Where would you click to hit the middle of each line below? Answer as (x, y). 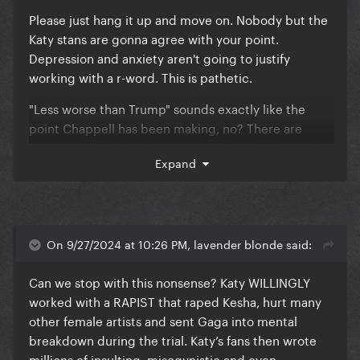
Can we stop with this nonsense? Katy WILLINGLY (170, 282)
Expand (178, 163)
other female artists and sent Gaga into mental (163, 320)
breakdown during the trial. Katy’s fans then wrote (173, 340)
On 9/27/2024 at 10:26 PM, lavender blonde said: (179, 244)
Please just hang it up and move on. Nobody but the (178, 19)
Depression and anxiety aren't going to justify (160, 57)
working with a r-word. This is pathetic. (142, 77)
